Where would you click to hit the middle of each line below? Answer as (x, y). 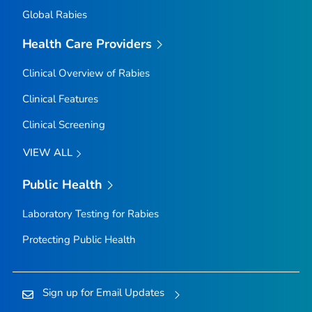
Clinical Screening (63, 125)
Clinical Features (60, 99)
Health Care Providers (87, 44)
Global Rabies (54, 14)
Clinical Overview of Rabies (86, 73)
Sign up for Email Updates (103, 293)
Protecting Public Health (79, 240)
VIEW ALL (49, 153)
